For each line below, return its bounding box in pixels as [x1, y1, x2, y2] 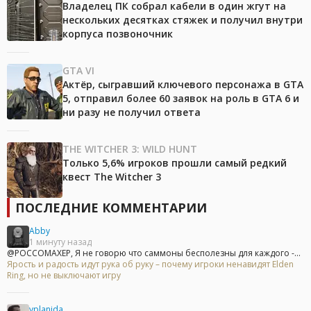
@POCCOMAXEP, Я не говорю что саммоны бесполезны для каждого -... [7, 247, 301, 260]
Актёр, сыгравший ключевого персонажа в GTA [62, 78, 303, 92]
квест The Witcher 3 [62, 170, 161, 184]
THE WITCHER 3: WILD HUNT [62, 142, 197, 156]
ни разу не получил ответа [62, 106, 201, 119]
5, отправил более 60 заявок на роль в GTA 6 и [62, 92, 299, 106]
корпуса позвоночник [62, 27, 173, 41]
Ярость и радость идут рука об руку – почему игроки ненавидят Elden [7, 258, 294, 271]
